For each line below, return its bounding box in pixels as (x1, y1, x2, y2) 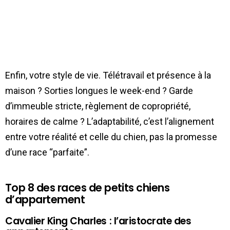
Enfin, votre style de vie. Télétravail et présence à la (5, 69, 211, 81)
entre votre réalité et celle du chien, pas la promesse (5, 131, 217, 142)
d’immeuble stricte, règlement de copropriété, (5, 100, 190, 111)
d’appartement (5, 191, 85, 207)
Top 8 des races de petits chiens (5, 180, 170, 195)
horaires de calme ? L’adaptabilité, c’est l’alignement (5, 116, 214, 127)
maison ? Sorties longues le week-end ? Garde (5, 85, 193, 96)
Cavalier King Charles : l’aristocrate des (5, 214, 191, 228)
